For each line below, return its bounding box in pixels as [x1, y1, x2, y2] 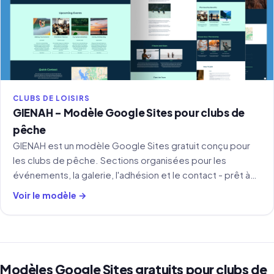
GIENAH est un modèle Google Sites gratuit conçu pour [13, 139, 250, 151]
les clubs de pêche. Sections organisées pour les [13, 154, 226, 166]
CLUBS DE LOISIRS [13, 93, 90, 103]
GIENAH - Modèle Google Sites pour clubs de [13, 105, 245, 119]
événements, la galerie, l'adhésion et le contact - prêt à [13, 169, 250, 180]
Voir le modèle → [13, 189, 87, 201]
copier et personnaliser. [13, 183, 116, 195]
